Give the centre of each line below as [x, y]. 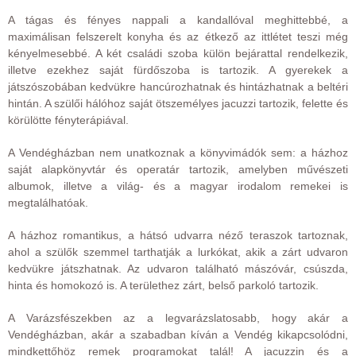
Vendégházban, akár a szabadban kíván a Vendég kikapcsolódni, [178, 334]
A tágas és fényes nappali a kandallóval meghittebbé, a [178, 19]
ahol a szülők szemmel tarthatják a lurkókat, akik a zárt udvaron [178, 252]
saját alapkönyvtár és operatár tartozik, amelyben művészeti [178, 169]
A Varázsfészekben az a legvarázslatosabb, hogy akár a [178, 317]
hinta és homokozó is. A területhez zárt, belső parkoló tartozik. [163, 285]
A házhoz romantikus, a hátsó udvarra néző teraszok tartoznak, [178, 235]
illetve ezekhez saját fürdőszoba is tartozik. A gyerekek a [178, 70]
